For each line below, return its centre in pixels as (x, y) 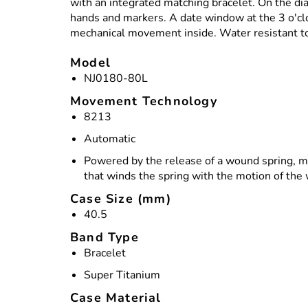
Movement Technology (144, 101)
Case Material (116, 298)
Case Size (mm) (121, 199)
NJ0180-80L (116, 79)
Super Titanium (122, 275)
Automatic (110, 139)
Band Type (104, 238)
